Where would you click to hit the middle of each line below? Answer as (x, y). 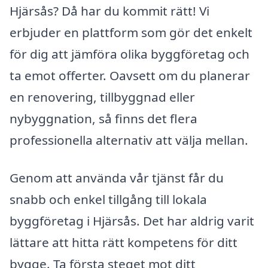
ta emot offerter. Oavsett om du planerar (130, 75)
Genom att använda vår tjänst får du (117, 178)
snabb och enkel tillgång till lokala (108, 200)
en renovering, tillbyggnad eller (102, 97)
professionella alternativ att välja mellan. (129, 140)
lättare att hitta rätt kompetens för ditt (124, 243)
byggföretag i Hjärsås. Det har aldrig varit (132, 221)
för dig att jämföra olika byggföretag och (130, 54)
